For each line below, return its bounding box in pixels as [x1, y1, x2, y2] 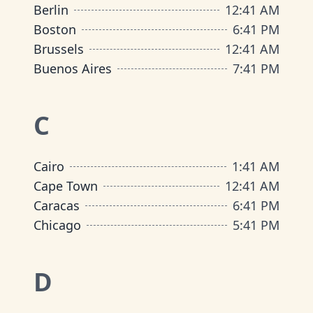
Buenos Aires [34, 60, 112, 77]
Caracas [34, 197, 80, 214]
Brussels [34, 41, 84, 57]
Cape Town [34, 177, 98, 194]
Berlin [34, 1, 68, 18]
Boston [34, 21, 76, 38]
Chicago [34, 217, 81, 233]
